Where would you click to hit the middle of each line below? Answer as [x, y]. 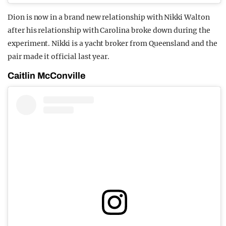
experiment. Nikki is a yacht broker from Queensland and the [112, 43]
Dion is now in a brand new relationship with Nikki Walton [109, 17]
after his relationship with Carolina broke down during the [109, 30]
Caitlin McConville [47, 75]
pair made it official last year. [59, 56]
